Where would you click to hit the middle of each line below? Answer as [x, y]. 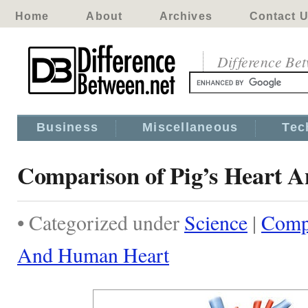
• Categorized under [101, 222]
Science [216, 222]
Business [68, 127]
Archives [186, 16]
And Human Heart [93, 254]
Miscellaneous [190, 127]
